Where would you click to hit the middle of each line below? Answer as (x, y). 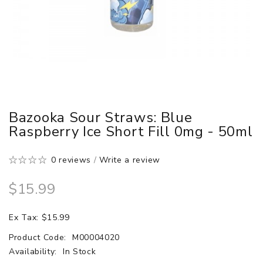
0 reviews (71, 160)
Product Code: (39, 237)
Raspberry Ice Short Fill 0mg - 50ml (131, 131)
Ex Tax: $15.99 (39, 217)
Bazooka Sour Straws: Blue (101, 117)
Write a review (130, 160)
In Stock (79, 251)
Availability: (34, 251)
